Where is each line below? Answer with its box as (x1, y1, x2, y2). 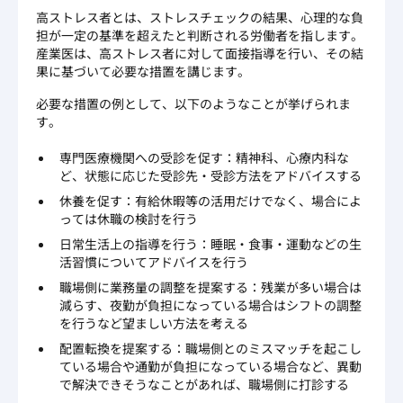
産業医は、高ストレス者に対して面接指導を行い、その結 (36, 43, 363, 62)
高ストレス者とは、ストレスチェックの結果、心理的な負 (36, 7, 363, 26)
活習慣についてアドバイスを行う (59, 252, 248, 271)
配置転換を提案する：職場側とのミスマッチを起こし (59, 338, 362, 357)
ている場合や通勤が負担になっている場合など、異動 (59, 356, 362, 375)
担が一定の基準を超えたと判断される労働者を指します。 (36, 25, 363, 44)
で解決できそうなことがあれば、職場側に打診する (59, 374, 349, 393)
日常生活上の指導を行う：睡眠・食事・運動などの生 (59, 234, 362, 253)
